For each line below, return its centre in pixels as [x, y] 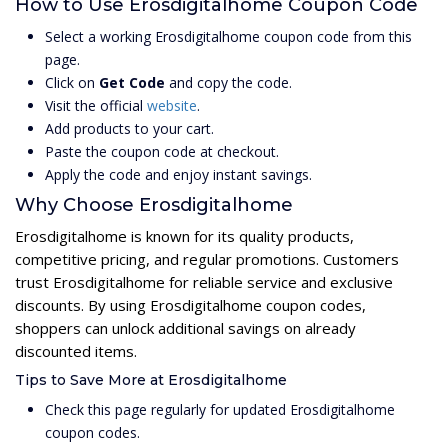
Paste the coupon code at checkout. [162, 151]
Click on [72, 82]
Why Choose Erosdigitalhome [154, 204]
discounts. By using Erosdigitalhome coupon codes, [190, 304]
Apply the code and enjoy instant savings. [178, 174]
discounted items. [76, 350]
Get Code [132, 82]
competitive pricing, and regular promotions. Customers [207, 258]
